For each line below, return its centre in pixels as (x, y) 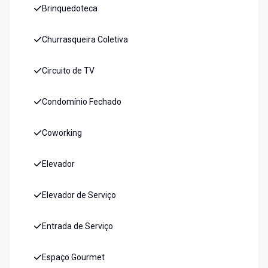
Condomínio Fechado (82, 102)
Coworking (62, 133)
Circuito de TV (68, 71)
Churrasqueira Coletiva (85, 40)
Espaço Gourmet (73, 258)
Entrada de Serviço (77, 226)
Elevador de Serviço (79, 195)
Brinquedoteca (70, 9)
